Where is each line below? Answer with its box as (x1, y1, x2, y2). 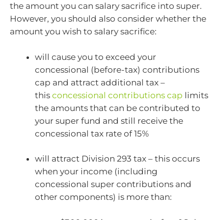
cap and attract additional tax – (35, 77, 165, 87)
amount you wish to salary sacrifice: (10, 27, 157, 37)
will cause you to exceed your (35, 52, 156, 62)
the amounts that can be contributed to (35, 103, 200, 113)
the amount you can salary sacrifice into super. (10, 1, 202, 11)
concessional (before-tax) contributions (35, 64, 199, 75)
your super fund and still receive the (35, 115, 183, 126)
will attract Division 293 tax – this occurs (35, 154, 200, 164)
